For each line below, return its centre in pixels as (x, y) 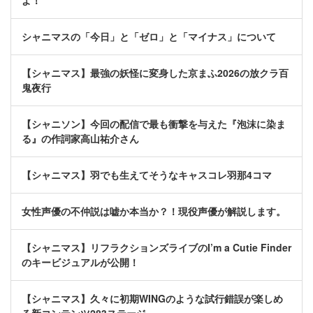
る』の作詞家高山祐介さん (80, 139)
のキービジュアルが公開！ (80, 262)
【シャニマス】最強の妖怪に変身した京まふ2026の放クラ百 (155, 73)
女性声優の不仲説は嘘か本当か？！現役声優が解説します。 (154, 211)
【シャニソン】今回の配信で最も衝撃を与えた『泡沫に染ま (154, 124)
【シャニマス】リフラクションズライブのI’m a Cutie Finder (156, 248)
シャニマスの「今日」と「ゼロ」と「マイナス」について (149, 37)
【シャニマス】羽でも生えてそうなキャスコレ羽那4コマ (147, 175)
